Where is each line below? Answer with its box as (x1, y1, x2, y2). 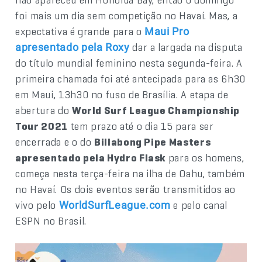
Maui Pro (144, 25, 189, 37)
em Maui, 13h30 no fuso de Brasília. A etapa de (15, 88, 229, 101)
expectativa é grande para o (15, 25, 145, 38)
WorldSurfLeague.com (58, 199, 171, 211)
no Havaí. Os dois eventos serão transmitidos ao (15, 182, 236, 196)
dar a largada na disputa (129, 40, 243, 54)
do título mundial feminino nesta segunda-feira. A (15, 56, 243, 70)
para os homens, (166, 151, 244, 164)
